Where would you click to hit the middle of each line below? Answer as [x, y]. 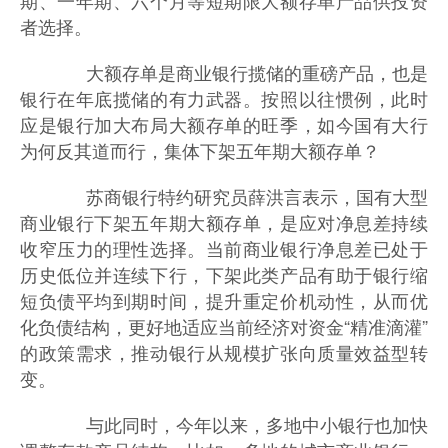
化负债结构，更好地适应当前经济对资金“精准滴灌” [224, 325]
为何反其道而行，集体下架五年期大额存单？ [200, 149]
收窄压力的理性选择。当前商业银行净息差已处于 [224, 247]
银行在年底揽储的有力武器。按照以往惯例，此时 [224, 97]
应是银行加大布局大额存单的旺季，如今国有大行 [224, 123]
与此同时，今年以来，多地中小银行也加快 [239, 423]
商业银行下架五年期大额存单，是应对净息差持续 [224, 221]
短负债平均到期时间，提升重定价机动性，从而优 [224, 299]
